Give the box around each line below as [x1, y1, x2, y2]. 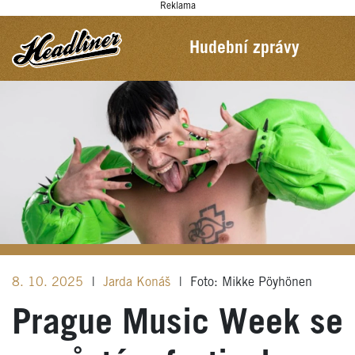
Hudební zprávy [189, 40, 300, 56]
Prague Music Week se [12, 307, 343, 340]
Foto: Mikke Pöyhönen [186, 276, 313, 288]
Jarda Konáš [103, 276, 175, 288]
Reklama [159, 2, 196, 10]
